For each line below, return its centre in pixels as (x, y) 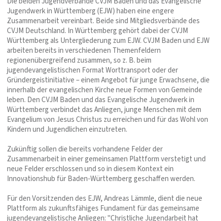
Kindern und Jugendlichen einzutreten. (67, 130)
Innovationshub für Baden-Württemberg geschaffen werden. (101, 179)
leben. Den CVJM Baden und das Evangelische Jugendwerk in (101, 100)
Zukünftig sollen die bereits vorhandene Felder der (85, 149)
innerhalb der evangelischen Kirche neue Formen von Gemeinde (105, 90)
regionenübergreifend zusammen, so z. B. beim (79, 61)
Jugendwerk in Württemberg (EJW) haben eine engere (91, 11)
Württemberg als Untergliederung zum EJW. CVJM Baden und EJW (108, 41)
